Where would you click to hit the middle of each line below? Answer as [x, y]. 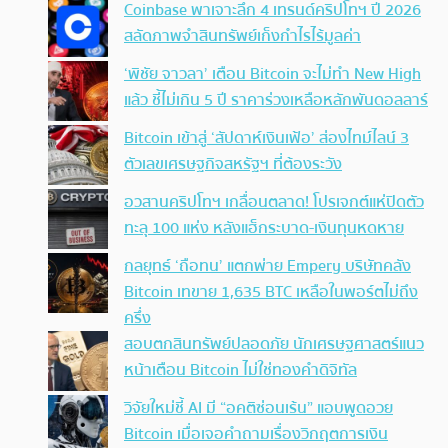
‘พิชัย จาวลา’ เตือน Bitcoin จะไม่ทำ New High [272, 74]
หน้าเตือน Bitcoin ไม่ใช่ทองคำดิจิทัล [240, 370]
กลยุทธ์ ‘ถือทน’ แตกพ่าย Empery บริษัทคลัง [267, 266]
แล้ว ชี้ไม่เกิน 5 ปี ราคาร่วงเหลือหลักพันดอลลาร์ [276, 100]
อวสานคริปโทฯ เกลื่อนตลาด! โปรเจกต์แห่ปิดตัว [274, 202]
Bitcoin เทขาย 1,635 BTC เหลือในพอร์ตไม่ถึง [271, 292]
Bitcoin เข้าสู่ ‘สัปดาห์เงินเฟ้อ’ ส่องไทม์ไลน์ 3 [266, 138]
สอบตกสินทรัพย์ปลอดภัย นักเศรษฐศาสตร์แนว [274, 344]
